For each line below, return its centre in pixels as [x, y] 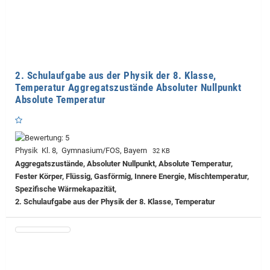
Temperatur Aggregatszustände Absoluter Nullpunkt [128, 87]
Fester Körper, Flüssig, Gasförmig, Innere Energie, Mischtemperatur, [132, 176]
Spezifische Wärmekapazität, [66, 189]
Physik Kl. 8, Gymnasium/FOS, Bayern [83, 150]
